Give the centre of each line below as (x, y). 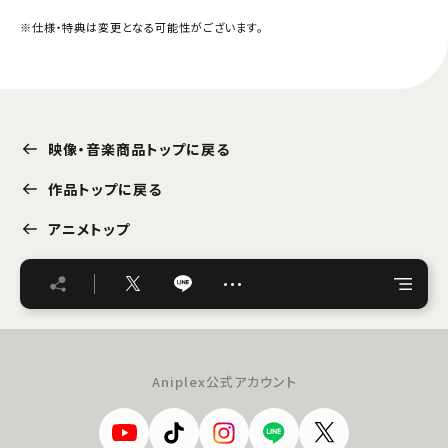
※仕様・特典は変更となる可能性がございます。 (141, 26)
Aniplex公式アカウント (224, 381)
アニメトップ (89, 228)
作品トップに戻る (105, 188)
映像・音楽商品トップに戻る (139, 148)
